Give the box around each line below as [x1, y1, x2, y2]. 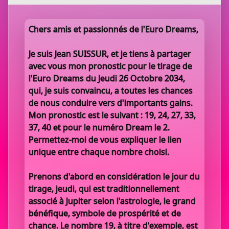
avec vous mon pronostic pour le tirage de [29, 60, 192, 72]
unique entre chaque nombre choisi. [29, 146, 169, 157]
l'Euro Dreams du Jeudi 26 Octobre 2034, [29, 73, 185, 84]
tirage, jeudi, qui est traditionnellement [29, 183, 179, 194]
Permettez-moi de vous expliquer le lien [29, 134, 181, 145]
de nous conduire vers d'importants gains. [29, 97, 193, 108]
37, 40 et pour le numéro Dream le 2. [29, 122, 170, 133]
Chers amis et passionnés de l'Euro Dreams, [29, 24, 198, 35]
